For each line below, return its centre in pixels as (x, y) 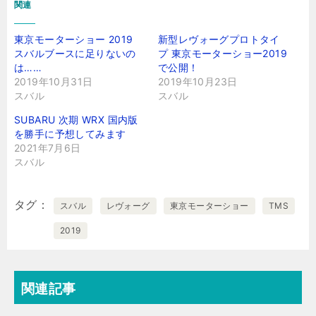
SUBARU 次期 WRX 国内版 (76, 120)
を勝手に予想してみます (70, 134)
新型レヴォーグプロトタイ (219, 39)
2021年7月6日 (48, 148)
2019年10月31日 (54, 81)
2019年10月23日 (198, 81)
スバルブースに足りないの (75, 53)
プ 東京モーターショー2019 (223, 53)
